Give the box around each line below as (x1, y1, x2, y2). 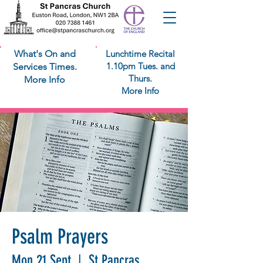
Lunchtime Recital (106, 48, 175, 59)
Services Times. (12, 61, 77, 72)
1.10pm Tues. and (106, 60, 175, 72)
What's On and (14, 48, 76, 59)
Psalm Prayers (12, 224, 108, 249)
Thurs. (129, 73, 152, 84)
